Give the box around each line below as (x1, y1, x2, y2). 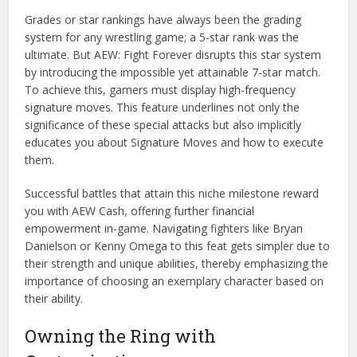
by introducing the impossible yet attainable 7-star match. (25, 65, 321, 80)
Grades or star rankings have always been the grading (25, 12, 302, 28)
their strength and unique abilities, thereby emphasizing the (25, 256, 329, 272)
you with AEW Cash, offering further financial (25, 203, 255, 219)
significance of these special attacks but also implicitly (25, 117, 302, 133)
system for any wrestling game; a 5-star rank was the (25, 29, 300, 45)
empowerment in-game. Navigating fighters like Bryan (25, 221, 304, 237)
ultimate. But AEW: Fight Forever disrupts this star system (25, 47, 322, 63)
